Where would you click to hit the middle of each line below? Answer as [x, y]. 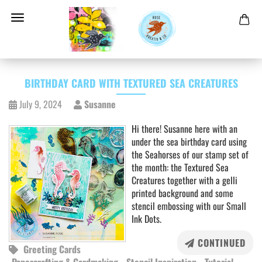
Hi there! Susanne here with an [185, 129]
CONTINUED [220, 243]
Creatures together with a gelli [185, 180]
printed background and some [182, 193]
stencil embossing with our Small [189, 206]
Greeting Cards [52, 249]
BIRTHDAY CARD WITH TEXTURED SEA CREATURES [131, 83]
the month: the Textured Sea [180, 167]
